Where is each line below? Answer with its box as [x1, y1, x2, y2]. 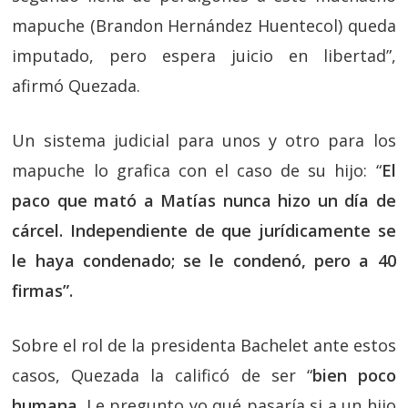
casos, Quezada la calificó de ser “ [12, 363, 312, 386]
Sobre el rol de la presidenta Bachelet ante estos [12, 333, 396, 356]
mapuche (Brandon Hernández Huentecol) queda [12, 14, 396, 36]
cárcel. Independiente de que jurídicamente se [12, 219, 396, 241]
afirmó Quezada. [12, 74, 141, 97]
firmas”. [12, 279, 74, 301]
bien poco [311, 363, 396, 386]
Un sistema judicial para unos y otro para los [12, 128, 396, 151]
